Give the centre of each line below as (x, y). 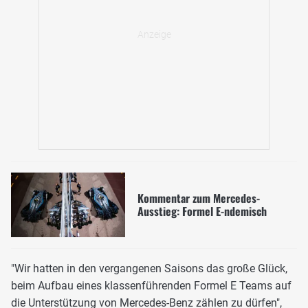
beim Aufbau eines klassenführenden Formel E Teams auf (151, 285)
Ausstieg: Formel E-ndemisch (202, 211)
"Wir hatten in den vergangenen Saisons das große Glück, (149, 268)
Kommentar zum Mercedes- (198, 198)
